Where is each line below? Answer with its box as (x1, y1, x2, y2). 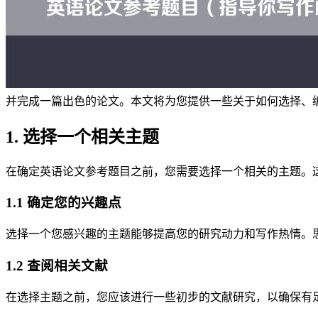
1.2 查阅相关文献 (6, 258, 108, 273)
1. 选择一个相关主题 (6, 127, 159, 146)
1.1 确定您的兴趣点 (6, 195, 121, 211)
